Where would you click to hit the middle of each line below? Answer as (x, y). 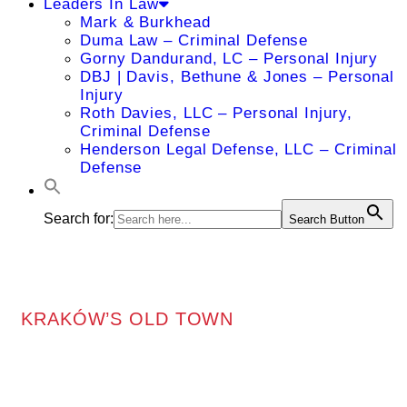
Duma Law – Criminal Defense (194, 40)
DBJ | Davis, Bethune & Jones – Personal (238, 77)
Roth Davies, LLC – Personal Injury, (216, 113)
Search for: (79, 218)
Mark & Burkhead (145, 22)
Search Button (327, 219)
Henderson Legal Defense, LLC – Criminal (239, 149)
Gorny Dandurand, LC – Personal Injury (229, 59)
